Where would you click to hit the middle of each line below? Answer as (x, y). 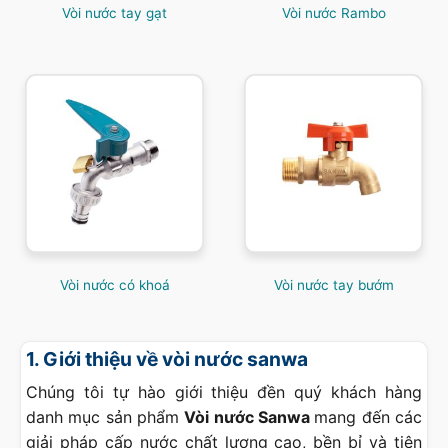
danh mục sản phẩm (105, 417)
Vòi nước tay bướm (333, 284)
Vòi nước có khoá (114, 284)
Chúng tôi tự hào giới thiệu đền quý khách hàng (224, 392)
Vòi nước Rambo (333, 13)
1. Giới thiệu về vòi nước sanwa (167, 358)
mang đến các (368, 417)
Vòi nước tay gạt (114, 13)
